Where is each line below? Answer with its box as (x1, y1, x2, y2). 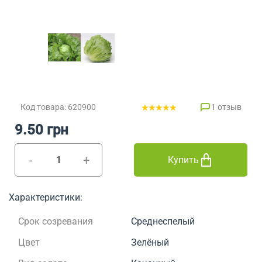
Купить (168, 154, 199, 166)
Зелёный (131, 237, 169, 249)
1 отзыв (211, 102, 242, 112)
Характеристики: (9, 192, 82, 204)
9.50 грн (15, 122, 68, 139)
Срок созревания (18, 216, 93, 227)
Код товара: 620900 (20, 102, 96, 112)
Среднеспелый (131, 216, 195, 227)
